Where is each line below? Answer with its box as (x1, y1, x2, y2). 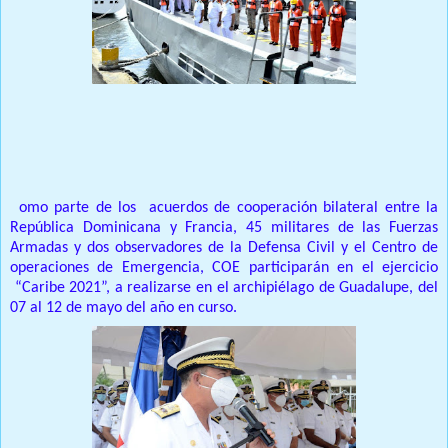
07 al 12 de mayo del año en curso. (10, 300, 241, 317)
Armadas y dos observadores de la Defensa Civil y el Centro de (10, 240, 438, 257)
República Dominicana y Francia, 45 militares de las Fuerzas (10, 220, 438, 237)
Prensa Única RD (10, 160, 118, 177)
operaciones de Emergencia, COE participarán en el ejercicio (10, 260, 438, 277)
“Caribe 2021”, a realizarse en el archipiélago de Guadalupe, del (10, 280, 438, 297)
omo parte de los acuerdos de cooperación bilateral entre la (19, 200, 438, 217)
